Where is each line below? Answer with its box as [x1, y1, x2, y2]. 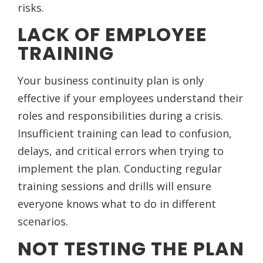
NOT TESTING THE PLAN [18, 235, 244, 262]
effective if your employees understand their [18, 91, 243, 106]
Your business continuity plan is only [18, 73, 204, 88]
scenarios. [18, 214, 68, 229]
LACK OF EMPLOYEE [18, 21, 207, 48]
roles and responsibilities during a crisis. [18, 109, 223, 123]
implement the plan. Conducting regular [18, 161, 222, 176]
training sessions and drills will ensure [18, 179, 211, 194]
